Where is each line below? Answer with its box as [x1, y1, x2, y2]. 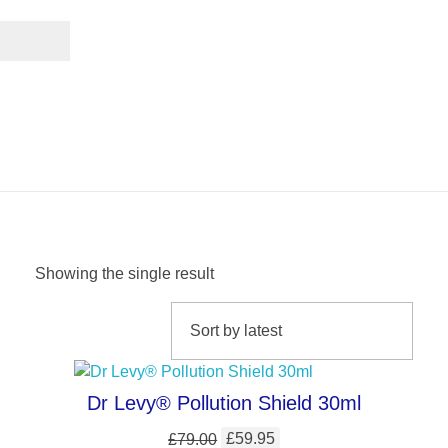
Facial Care [122, 121, 326, 165]
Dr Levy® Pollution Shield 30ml [87, 391, 361, 414]
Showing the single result [35, 264, 214, 282]
